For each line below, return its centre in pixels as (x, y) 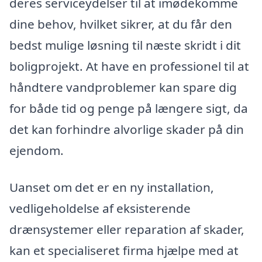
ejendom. (37, 150)
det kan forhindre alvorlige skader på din (127, 129)
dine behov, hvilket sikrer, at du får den (121, 24)
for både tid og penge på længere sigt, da (129, 108)
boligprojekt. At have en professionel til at (129, 66)
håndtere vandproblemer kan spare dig (123, 87)
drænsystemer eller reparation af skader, (127, 230)
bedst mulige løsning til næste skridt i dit (125, 45)
